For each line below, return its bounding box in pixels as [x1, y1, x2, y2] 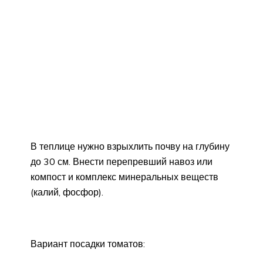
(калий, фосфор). [31, 186, 103, 198]
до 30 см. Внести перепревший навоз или [31, 156, 213, 168]
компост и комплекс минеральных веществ [31, 171, 218, 183]
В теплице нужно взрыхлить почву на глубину [31, 140, 230, 153]
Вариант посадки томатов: [31, 238, 145, 250]
